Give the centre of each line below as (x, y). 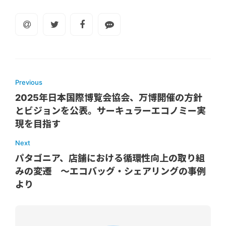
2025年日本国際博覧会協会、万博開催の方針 (109, 97)
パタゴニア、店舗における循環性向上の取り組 (110, 158)
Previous (29, 82)
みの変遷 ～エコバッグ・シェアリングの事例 (110, 171)
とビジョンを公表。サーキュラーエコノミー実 (110, 110)
